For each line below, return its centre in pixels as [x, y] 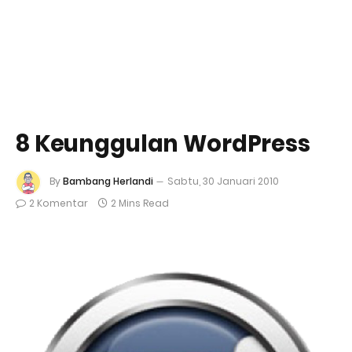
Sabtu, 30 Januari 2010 [223, 181]
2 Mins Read [140, 203]
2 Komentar [59, 203]
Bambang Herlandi [108, 181]
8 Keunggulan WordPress [163, 144]
